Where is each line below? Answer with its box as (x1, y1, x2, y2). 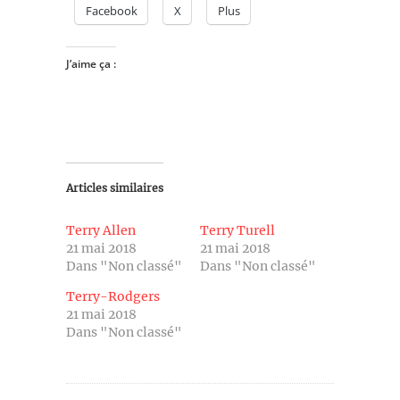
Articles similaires (66, 180, 163, 195)
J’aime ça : (66, 55, 116, 71)
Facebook (86, 2, 137, 19)
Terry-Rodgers (66, 287, 160, 304)
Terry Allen (66, 221, 136, 238)
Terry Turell (200, 221, 275, 238)
